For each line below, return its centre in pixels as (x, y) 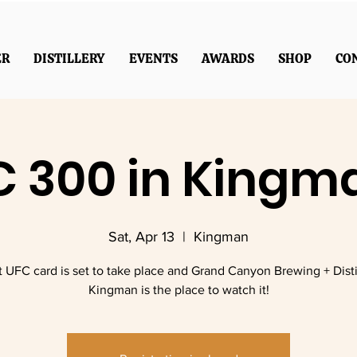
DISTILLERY (69, 59)
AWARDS (228, 59)
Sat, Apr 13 (141, 237)
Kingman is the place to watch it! (178, 290)
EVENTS (153, 59)
